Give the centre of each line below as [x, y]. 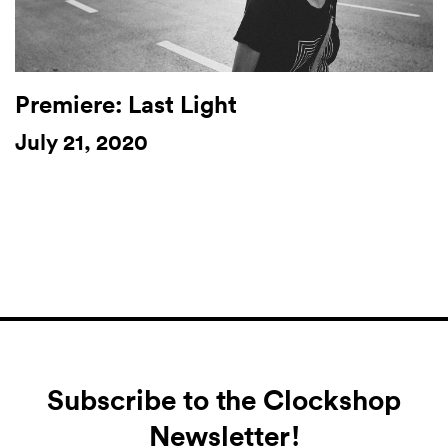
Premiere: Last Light [126, 104]
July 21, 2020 [81, 141]
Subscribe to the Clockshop [224, 399]
